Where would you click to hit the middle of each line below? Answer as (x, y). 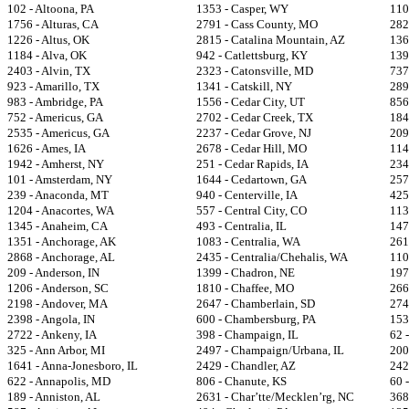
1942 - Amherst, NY (56, 164)
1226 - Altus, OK (48, 40)
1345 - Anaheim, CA (58, 226)
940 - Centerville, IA (247, 195)
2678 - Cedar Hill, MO (252, 148)
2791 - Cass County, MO (257, 24)
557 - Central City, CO (252, 210)
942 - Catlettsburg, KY (252, 55)
